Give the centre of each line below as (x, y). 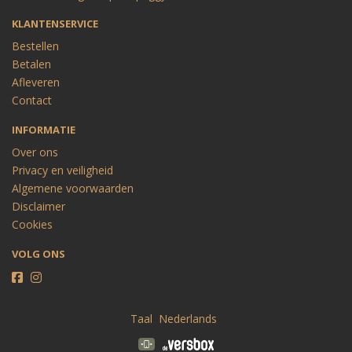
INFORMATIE (44, 130)
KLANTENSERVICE (55, 24)
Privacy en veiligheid (62, 170)
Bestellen (35, 46)
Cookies (32, 224)
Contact (32, 100)
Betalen (31, 64)
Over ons (35, 152)
